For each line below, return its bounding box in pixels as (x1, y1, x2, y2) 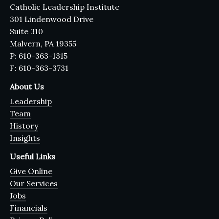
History (10, 120, 38, 131)
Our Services (10, 178, 58, 188)
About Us (10, 81, 44, 91)
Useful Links (10, 151, 55, 161)
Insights (10, 132, 40, 143)
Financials (10, 202, 47, 213)
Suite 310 (10, 26, 43, 36)
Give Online (10, 166, 52, 176)
